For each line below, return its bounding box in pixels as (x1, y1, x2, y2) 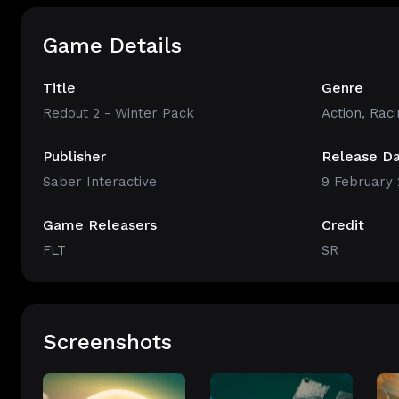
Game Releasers (43, 216, 157, 233)
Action (321, 105, 362, 121)
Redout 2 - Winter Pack (43, 105, 194, 121)
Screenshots (43, 330, 172, 354)
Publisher (43, 148, 106, 165)
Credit (321, 216, 364, 233)
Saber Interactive (43, 174, 157, 190)
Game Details (43, 33, 182, 58)
